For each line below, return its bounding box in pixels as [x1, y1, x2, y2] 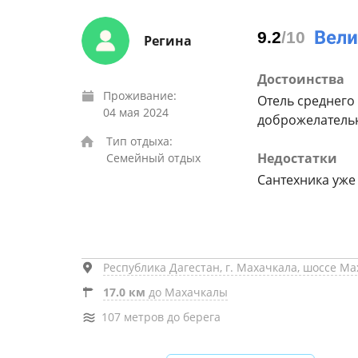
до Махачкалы [149, 284, 228, 300]
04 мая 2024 [103, 105, 169, 120]
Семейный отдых [106, 150, 201, 165]
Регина [144, 32, 192, 50]
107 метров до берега [101, 309, 221, 324]
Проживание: [103, 88, 177, 103]
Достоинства [257, 70, 344, 88]
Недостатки [257, 149, 337, 167]
